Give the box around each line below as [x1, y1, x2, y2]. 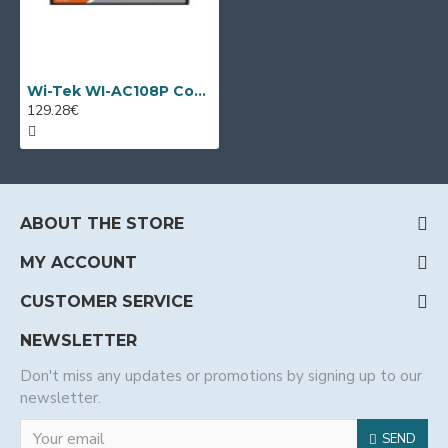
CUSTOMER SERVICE [20, 292, 193, 311]
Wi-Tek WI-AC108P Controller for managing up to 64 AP [194, 82, 206, 100]
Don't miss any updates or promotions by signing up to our [20, 366, 422, 386]
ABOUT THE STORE [20, 214, 184, 233]
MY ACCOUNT [20, 253, 137, 272]
